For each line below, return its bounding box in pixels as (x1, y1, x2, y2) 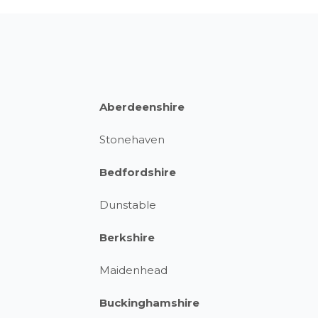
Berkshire (99, 231, 155, 244)
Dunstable (99, 198, 156, 212)
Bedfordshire (99, 165, 176, 179)
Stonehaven (99, 133, 165, 146)
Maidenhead (99, 263, 168, 277)
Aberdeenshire (99, 100, 185, 114)
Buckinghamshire (99, 296, 199, 309)
